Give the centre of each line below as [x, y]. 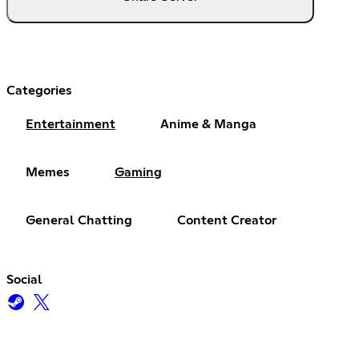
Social [24, 279]
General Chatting [79, 220]
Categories [39, 90]
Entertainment [71, 124]
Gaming [138, 172]
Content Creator [227, 220]
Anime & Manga [208, 124]
